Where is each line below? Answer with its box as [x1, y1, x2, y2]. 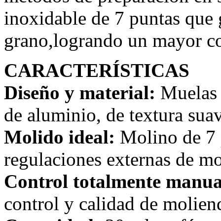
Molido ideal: [4, 126, 115, 147]
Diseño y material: [4, 82, 155, 103]
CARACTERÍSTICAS [4, 60, 189, 81]
